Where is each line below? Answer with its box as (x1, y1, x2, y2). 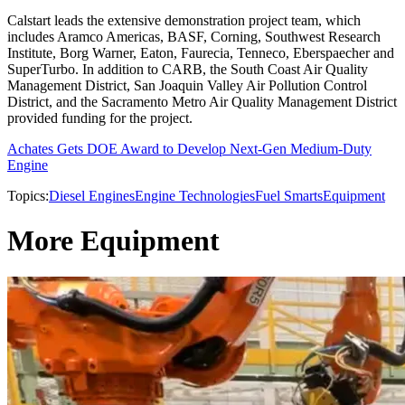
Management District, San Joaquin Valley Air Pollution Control (7, 78, 367, 94)
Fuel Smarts (255, 188, 323, 204)
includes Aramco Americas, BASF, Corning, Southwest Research (7, 29, 381, 45)
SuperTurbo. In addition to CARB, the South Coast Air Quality (7, 61, 368, 78)
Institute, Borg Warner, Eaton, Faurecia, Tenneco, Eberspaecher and (7, 45, 394, 61)
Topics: (7, 188, 49, 204)
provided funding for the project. (7, 110, 193, 127)
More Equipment (7, 223, 220, 257)
